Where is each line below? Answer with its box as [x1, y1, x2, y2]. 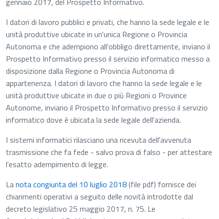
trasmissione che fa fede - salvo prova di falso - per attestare [6, 146, 212, 158]
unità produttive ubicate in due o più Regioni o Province [6, 89, 187, 101]
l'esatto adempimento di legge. [6, 158, 108, 170]
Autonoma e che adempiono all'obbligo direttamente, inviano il [6, 41, 210, 52]
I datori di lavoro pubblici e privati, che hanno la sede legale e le [6, 16, 209, 28]
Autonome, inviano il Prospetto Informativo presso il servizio [6, 102, 208, 113]
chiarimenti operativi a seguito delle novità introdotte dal [6, 191, 193, 202]
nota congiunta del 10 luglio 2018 [16, 178, 127, 190]
